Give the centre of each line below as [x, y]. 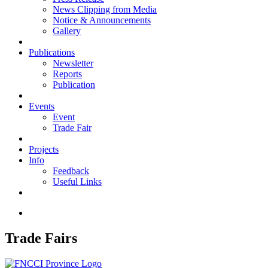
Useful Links [77, 182]
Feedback [71, 171]
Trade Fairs [41, 238]
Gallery [67, 31]
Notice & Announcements [102, 20]
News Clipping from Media [105, 9]
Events [42, 106]
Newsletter [73, 63]
